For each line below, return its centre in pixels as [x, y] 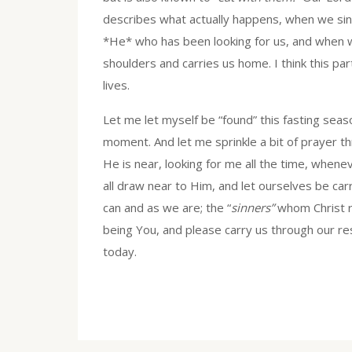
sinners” [253, 208]
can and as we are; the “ [167, 208]
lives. [116, 85]
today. [120, 252]
